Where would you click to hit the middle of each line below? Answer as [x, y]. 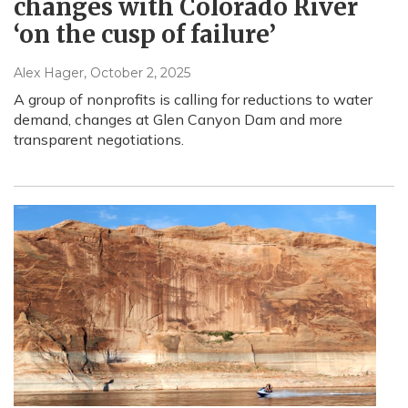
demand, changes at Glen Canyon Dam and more [178, 119]
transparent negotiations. [99, 139]
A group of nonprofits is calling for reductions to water [193, 99]
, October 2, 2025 [137, 72]
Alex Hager [49, 72]
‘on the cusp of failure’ [145, 34]
